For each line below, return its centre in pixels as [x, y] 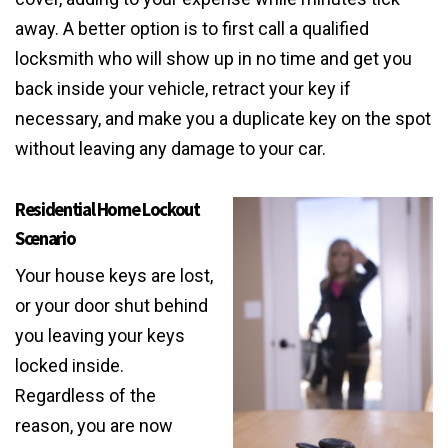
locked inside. [69, 366]
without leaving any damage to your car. [170, 149]
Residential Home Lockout [107, 210]
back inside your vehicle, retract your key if [183, 89]
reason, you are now [94, 426]
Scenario [45, 239]
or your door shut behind [111, 306]
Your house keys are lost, [114, 276]
